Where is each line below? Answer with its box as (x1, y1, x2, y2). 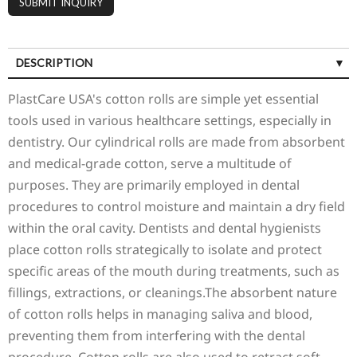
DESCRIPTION (16, 56, 92, 70)
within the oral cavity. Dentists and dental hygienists (8, 219, 321, 237)
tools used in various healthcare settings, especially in (8, 112, 331, 130)
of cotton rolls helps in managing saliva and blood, (8, 305, 312, 324)
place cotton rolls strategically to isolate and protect (8, 241, 322, 259)
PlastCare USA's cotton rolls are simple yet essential (8, 90, 319, 108)
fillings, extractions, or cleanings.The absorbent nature (8, 284, 337, 302)
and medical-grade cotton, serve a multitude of (8, 155, 292, 173)
